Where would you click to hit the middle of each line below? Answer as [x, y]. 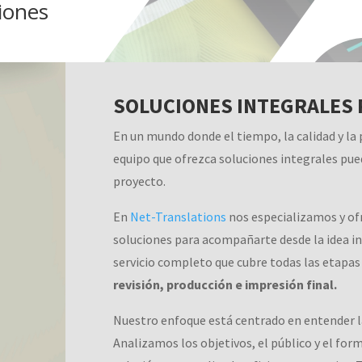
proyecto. [140, 181]
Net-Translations [179, 216]
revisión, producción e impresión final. [225, 284]
